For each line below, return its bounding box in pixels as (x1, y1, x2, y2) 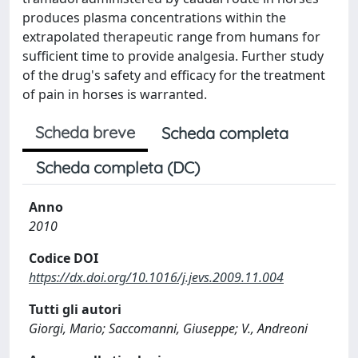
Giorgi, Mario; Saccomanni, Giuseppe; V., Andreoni (29, 320, 308, 337)
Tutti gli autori (29, 300, 121, 318)
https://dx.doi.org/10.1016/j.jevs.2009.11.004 (29, 268, 284, 286)
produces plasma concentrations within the (22, 9, 286, 26)
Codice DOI (29, 249, 98, 267)
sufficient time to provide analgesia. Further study (22, 47, 324, 65)
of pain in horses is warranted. (22, 86, 207, 103)
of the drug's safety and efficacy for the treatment (22, 66, 325, 84)
